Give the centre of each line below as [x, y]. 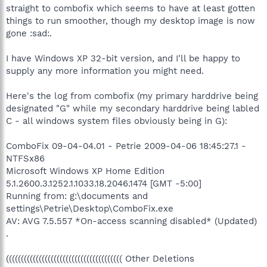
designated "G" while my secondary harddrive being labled [133, 108]
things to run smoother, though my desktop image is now [131, 21]
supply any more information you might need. [105, 71]
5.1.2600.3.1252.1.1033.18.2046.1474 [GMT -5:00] [104, 183]
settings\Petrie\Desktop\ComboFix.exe [90, 208]
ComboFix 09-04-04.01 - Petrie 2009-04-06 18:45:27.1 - [126, 146]
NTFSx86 [25, 158]
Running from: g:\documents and [77, 196]
